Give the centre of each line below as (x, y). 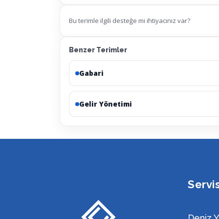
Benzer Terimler (98, 50)
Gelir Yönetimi (106, 104)
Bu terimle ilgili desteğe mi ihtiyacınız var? (130, 21)
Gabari (91, 73)
